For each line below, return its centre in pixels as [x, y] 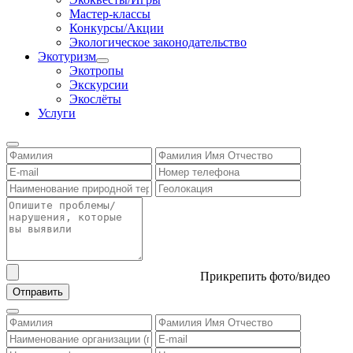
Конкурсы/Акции [117, 28]
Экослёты [95, 99]
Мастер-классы [110, 14]
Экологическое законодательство [158, 43]
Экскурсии [99, 85]
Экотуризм [67, 57]
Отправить [38, 292]
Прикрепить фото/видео [265, 277]
